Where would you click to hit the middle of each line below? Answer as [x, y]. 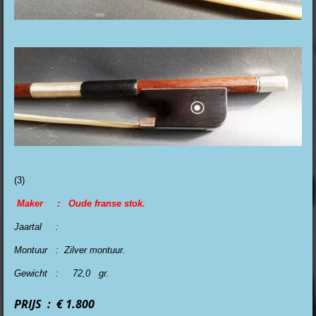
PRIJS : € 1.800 [54, 304]
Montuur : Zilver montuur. [70, 250]
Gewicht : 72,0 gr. [62, 274]
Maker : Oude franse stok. [81, 204]
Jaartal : [41, 227]
